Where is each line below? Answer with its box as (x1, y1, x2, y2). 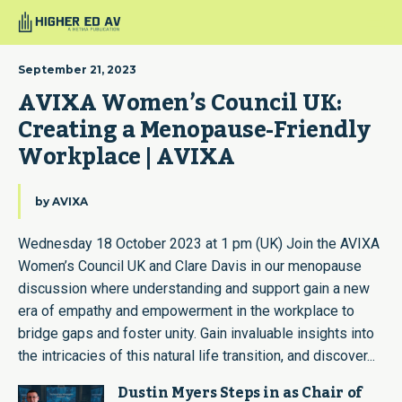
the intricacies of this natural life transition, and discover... (18, 347, 375, 364)
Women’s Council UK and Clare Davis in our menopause (18, 258, 362, 275)
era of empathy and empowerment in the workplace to (18, 302, 354, 319)
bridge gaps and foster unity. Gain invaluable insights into (18, 325, 374, 342)
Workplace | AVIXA (18, 135, 235, 179)
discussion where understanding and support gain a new (18, 280, 370, 297)
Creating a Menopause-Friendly (18, 108, 371, 153)
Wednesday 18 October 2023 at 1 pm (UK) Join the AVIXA (18, 235, 380, 252)
